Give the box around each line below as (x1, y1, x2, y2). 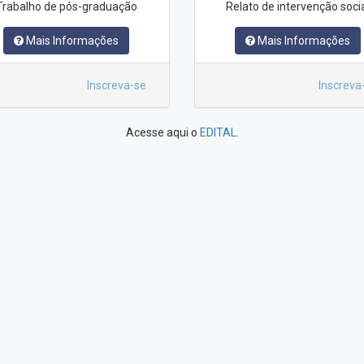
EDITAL (199, 126, 236, 140)
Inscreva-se (87, 79, 146, 93)
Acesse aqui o (125, 126, 200, 140)
